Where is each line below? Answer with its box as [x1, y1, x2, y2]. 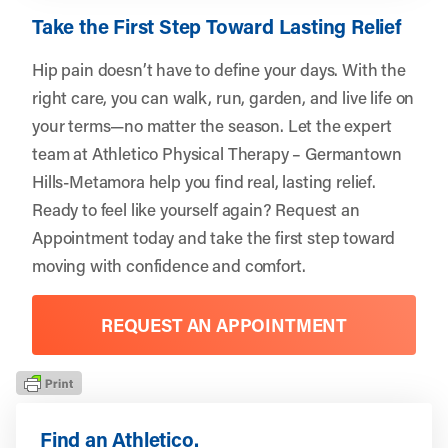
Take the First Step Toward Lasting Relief [32, 12, 402, 39]
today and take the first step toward [129, 225, 396, 248]
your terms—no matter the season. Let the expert [32, 113, 392, 136]
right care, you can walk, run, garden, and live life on [32, 85, 415, 108]
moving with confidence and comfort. [32, 253, 306, 276]
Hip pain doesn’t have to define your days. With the [32, 57, 406, 80]
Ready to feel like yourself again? [32, 197, 276, 220]
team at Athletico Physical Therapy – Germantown [32, 141, 402, 164]
